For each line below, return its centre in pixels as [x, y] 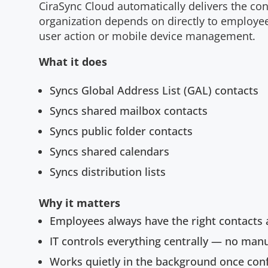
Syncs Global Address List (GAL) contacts [154, 91]
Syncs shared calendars [109, 152]
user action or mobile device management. [147, 36]
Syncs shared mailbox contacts [128, 111]
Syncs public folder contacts [121, 131]
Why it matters [79, 203]
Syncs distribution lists [107, 172]
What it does [73, 62]
